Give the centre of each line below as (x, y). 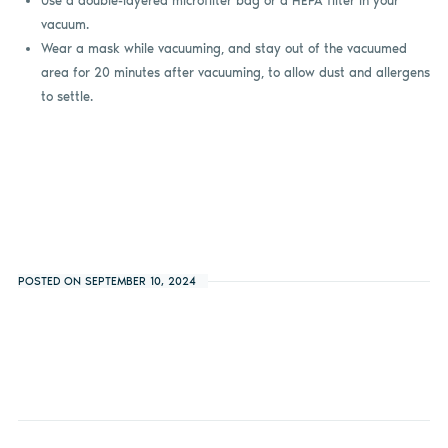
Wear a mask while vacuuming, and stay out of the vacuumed (223, 49)
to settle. (66, 97)
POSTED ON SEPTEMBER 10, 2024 (106, 281)
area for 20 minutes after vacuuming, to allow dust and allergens (235, 73)
